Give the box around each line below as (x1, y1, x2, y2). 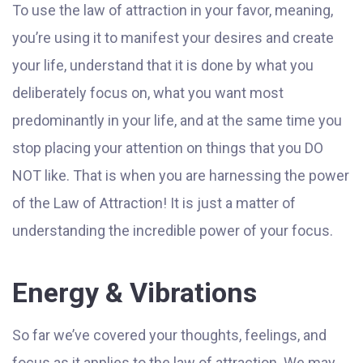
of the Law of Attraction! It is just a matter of (12, 194, 296, 212)
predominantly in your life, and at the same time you (12, 112, 342, 130)
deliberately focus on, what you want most (12, 84, 284, 102)
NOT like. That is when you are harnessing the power (12, 167, 349, 185)
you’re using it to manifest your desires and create (12, 29, 334, 47)
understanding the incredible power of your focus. (12, 222, 333, 240)
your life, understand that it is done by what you (12, 57, 314, 75)
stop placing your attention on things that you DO (12, 139, 323, 157)
